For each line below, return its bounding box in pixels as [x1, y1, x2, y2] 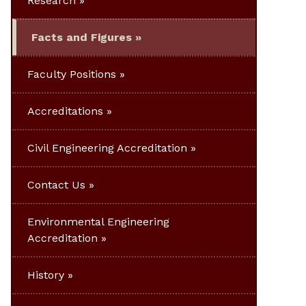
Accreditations [27, 104, 103, 117]
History [27, 268, 64, 281]
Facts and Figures [31, 30, 132, 44]
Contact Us [27, 178, 85, 191]
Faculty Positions [27, 67, 116, 81]
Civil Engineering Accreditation [27, 141, 187, 154]
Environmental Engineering [27, 214, 169, 228]
